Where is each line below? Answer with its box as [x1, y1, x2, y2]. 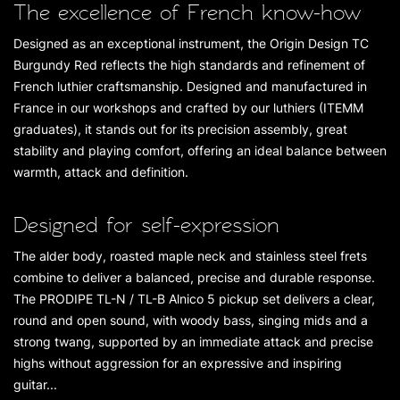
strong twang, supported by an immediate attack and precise [13, 334, 373, 349]
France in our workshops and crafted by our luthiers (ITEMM [13, 100, 363, 115]
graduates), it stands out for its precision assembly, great [13, 121, 347, 137]
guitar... [13, 377, 57, 392]
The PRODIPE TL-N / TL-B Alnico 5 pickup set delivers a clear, [13, 291, 375, 306]
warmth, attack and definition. [13, 164, 188, 179]
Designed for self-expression [13, 213, 279, 237]
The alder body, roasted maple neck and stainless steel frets [13, 248, 367, 263]
